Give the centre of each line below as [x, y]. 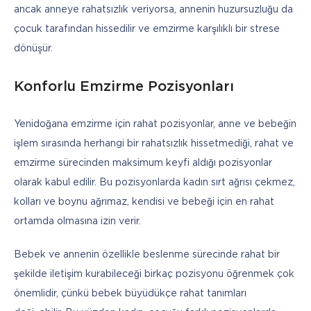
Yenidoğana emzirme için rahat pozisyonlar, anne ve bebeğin [155, 124]
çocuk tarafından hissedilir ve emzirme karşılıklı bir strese [147, 29]
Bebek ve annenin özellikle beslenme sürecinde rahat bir [147, 255]
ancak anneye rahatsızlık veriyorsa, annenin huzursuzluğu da [153, 9]
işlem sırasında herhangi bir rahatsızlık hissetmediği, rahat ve [154, 143]
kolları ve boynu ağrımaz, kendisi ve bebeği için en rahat [144, 202]
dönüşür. [35, 48]
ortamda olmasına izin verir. [77, 221]
